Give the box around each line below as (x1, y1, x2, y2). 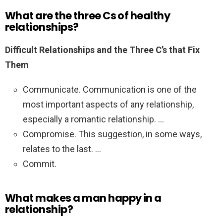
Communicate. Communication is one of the (23, 84, 197, 95)
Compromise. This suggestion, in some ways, (23, 129, 202, 140)
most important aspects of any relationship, (23, 99, 194, 110)
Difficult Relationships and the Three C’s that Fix (5, 45, 200, 55)
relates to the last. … (23, 144, 101, 155)
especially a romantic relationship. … (23, 114, 164, 125)
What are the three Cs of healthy (5, 8, 170, 23)
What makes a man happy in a (5, 191, 162, 206)
